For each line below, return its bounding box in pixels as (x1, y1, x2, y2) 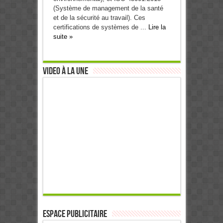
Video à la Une (42, 65, 88, 78)
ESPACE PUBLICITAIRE (42, 208, 107, 221)
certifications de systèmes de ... (53, 23, 148, 31)
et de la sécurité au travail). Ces (53, 14, 145, 22)
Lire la (148, 23, 166, 31)
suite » (53, 33, 73, 41)
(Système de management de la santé (53, 4, 163, 12)
